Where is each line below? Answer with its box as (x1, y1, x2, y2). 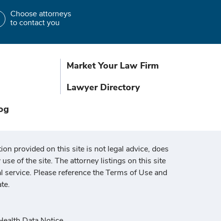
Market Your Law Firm (66, 60, 159, 72)
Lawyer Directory (66, 81, 140, 93)
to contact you (10, 18, 60, 28)
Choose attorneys (10, 9, 71, 19)
